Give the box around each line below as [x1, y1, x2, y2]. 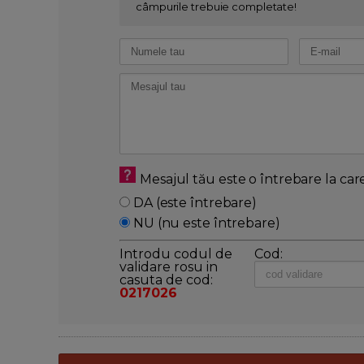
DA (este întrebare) [130, 194, 257, 210]
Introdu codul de [119, 245, 232, 262]
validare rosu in [119, 258, 218, 275]
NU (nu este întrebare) [130, 214, 280, 231]
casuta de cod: [119, 271, 213, 288]
